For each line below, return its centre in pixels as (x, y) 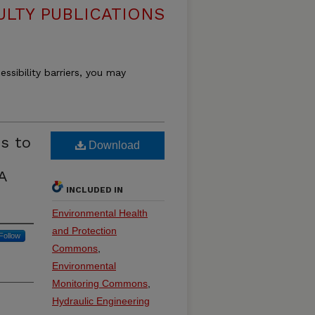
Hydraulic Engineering (101, 301)
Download (113, 145)
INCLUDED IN (95, 190)
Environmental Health (100, 213)
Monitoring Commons (100, 283)
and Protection (84, 231)
